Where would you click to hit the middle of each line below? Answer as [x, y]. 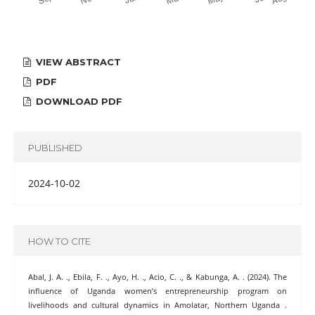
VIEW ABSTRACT [77, 62]
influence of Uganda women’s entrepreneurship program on [157, 291]
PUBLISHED [55, 147]
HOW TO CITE [59, 241]
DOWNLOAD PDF [78, 102]
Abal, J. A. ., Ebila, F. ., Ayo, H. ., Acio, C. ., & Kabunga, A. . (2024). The [157, 277]
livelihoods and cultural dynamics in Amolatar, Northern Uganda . [157, 306]
